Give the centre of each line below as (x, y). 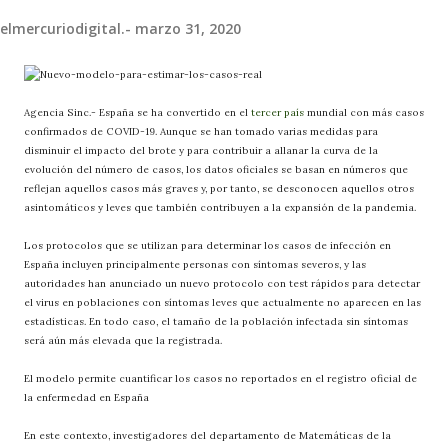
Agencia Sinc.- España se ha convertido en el (137, 112)
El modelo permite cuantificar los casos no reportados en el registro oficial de (220, 378)
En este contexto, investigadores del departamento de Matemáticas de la (207, 435)
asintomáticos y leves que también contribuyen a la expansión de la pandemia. (220, 207)
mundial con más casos (364, 112)
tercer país (277, 112)
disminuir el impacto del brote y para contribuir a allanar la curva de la (201, 150)
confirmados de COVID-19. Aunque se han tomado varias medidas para (201, 131)
